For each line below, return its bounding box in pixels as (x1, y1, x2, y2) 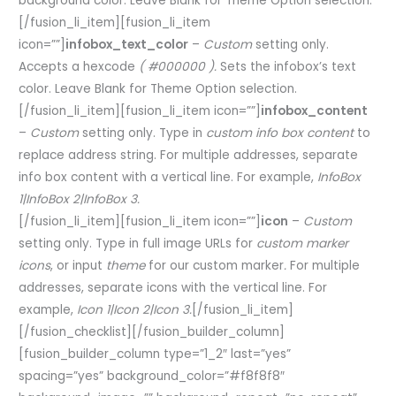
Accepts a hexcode (19, 58, 140, 76)
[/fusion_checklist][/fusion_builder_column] (19, 324, 286, 341)
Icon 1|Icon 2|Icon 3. (77, 301, 193, 319)
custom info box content (206, 125, 358, 142)
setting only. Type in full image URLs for (19, 235, 257, 253)
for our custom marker (145, 257, 285, 275)
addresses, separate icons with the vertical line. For (19, 279, 328, 297)
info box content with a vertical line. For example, (19, 169, 318, 187)
